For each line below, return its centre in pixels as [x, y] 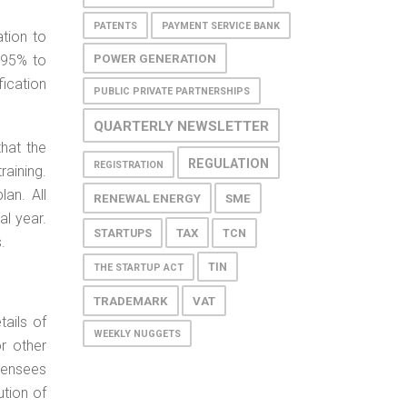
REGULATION [228, 163]
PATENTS [115, 25]
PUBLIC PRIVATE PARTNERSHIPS [172, 91]
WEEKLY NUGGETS [137, 333]
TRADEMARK [131, 301]
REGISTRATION [129, 164]
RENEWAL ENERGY [147, 198]
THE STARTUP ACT [139, 267]
